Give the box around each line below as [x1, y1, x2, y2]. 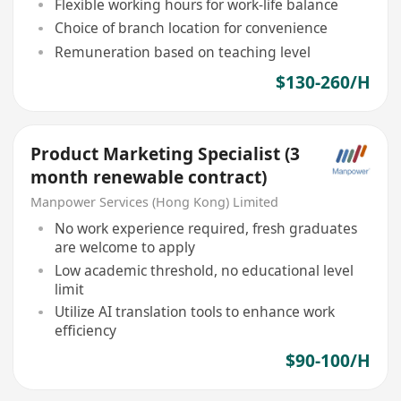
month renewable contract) [30, 166, 268, 190]
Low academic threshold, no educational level [54, 260, 354, 280]
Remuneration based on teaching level [54, 41, 311, 62]
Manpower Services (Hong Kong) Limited [30, 193, 279, 211]
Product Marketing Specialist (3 [30, 142, 301, 166]
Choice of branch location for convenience [54, 18, 328, 38]
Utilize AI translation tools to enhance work [54, 302, 335, 322]
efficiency [54, 320, 116, 341]
